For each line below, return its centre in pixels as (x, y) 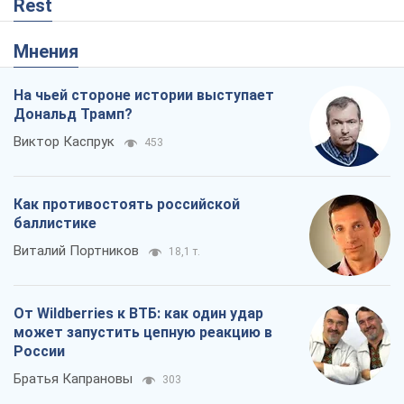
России (39, 351)
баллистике (55, 223)
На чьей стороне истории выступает (144, 95)
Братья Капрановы (73, 378)
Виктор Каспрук (64, 141)
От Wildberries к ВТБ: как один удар (138, 313)
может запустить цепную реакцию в (143, 332)
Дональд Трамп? (73, 114)
